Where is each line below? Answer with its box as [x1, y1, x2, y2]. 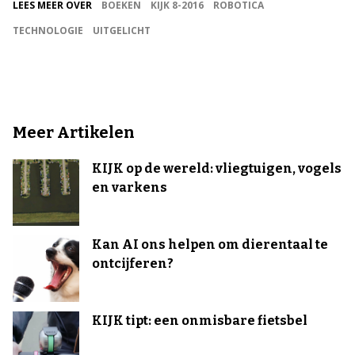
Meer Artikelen [13, 122, 135, 142]
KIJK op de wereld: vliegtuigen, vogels [92, 160, 342, 176]
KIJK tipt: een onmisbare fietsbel [92, 312, 307, 328]
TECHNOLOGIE [13, 23, 83, 37]
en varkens [92, 179, 167, 195]
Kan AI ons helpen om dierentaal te [92, 236, 328, 252]
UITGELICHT [93, 23, 151, 37]
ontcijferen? [92, 255, 174, 271]
